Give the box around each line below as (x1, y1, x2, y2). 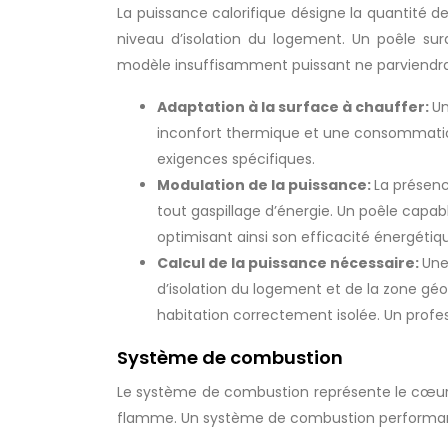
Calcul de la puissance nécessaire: (157, 253, 422, 273)
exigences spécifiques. (157, 149, 315, 169)
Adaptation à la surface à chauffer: (157, 97, 432, 117)
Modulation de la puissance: (157, 175, 374, 195)
